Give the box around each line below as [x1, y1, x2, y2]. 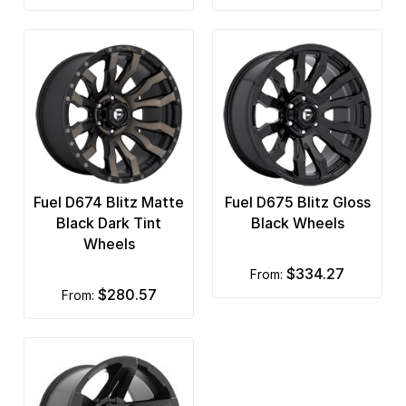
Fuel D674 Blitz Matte [34, 193, 184, 212]
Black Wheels [250, 214, 344, 233]
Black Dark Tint [56, 214, 161, 233]
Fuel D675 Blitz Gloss [224, 193, 371, 212]
